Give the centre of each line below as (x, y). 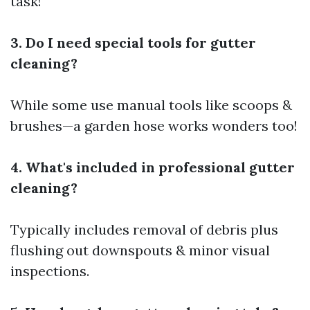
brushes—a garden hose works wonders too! (154, 126)
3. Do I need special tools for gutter (133, 43)
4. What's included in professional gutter (153, 167)
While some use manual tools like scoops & (151, 105)
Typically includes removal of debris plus (144, 229)
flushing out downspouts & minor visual (140, 250)
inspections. (50, 271)
